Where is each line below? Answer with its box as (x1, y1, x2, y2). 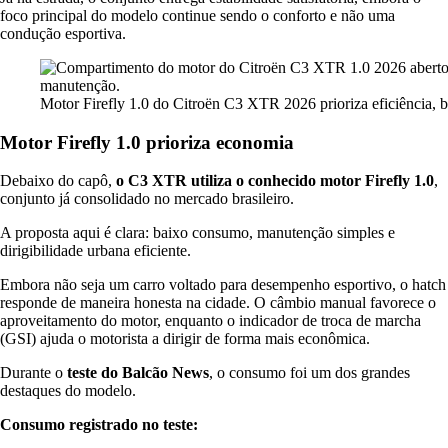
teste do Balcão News (67, 364, 209, 382)
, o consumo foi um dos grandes (209, 364, 410, 382)
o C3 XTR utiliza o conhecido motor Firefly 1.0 (116, 172, 434, 190)
